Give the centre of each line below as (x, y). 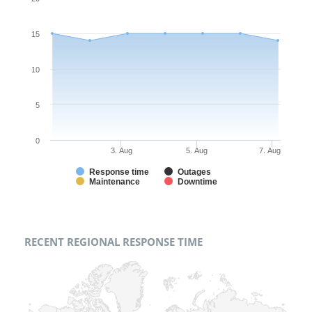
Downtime (197, 182)
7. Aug (270, 151)
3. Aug (121, 151)
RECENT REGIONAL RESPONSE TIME (114, 242)
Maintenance (115, 182)
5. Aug (197, 151)
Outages (194, 172)
